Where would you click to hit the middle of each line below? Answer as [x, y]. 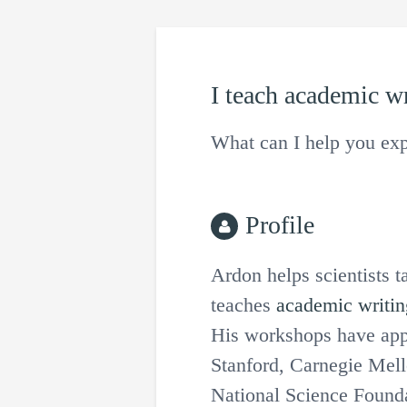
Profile [280, 225]
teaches [243, 305]
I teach [248, 95]
